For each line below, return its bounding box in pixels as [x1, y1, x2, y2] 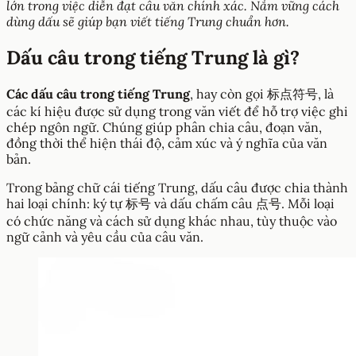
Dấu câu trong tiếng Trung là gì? [6, 44, 300, 70]
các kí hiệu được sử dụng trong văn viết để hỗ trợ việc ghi [6, 103, 348, 119]
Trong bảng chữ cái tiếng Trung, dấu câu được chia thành [6, 179, 348, 195]
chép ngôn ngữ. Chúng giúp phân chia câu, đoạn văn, [6, 118, 322, 135]
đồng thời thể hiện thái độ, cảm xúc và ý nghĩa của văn [6, 134, 327, 151]
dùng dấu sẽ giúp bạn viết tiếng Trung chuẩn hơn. [6, 13, 289, 29]
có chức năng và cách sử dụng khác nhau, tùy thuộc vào [6, 212, 337, 229]
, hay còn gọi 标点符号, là [190, 85, 334, 102]
